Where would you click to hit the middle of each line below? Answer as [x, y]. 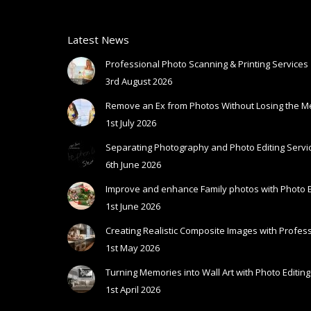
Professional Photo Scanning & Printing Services [207, 64]
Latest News [98, 39]
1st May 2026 [133, 247]
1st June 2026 [133, 206]
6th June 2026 [133, 164]
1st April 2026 [133, 289]
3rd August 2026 [139, 81]
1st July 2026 [131, 123]
